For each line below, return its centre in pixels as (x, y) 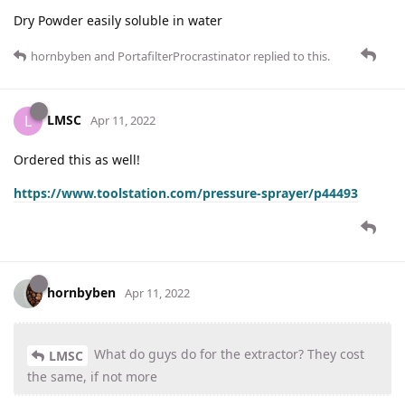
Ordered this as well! (77, 160)
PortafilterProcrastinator (184, 57)
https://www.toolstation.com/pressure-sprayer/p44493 (186, 193)
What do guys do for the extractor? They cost (227, 354)
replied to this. (290, 57)
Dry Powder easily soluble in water (120, 21)
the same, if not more (92, 377)
